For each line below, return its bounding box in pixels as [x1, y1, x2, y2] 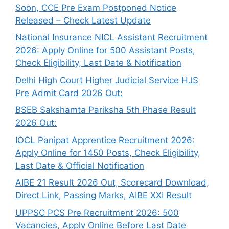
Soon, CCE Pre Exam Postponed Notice [15, 2, 176, 13]
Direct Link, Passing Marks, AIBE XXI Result [15, 190, 192, 201]
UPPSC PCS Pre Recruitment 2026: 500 [15, 207, 179, 218]
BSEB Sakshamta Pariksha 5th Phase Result [15, 105, 196, 116]
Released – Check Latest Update [15, 15, 151, 26]
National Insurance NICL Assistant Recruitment [15, 32, 208, 43]
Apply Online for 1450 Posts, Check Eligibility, [15, 147, 200, 158]
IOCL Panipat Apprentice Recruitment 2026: [15, 134, 195, 145]
